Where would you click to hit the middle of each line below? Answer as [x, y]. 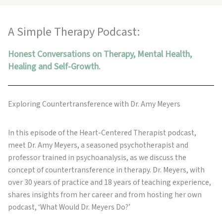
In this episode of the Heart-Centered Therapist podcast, [102, 133]
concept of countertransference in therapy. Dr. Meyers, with [106, 170]
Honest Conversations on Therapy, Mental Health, [100, 55]
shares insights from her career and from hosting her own [105, 195]
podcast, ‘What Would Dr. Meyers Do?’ [69, 207]
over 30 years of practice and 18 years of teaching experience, [110, 183]
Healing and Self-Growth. [54, 67]
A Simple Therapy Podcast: [74, 32]
